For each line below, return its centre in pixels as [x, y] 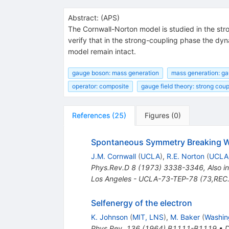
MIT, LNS [148, 217]
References [91, 116]
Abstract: [83, 17]
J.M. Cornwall [113, 156]
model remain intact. [102, 51]
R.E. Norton [185, 156]
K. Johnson [109, 217]
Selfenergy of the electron [141, 203]
